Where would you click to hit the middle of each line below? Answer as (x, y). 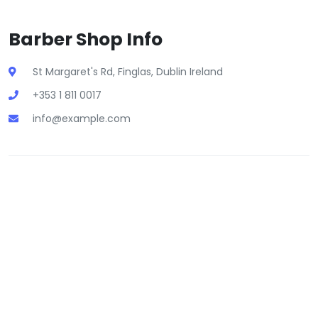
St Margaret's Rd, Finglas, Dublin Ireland (128, 72)
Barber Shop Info (86, 39)
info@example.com (82, 119)
